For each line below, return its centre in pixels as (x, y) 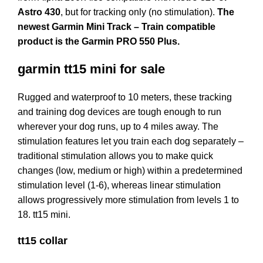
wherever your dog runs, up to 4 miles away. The (118, 126)
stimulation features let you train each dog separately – (131, 141)
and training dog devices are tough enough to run (119, 112)
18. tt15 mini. (44, 214)
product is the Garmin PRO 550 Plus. (99, 41)
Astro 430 (39, 12)
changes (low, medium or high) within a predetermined (130, 170)
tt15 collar (43, 240)
